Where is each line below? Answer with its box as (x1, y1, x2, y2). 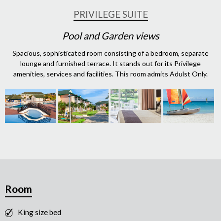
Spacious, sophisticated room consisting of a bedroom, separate (12, 48, 209, 57)
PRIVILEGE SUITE (73, 8, 148, 20)
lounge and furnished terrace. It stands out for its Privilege (20, 59, 201, 68)
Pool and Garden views (62, 29, 159, 41)
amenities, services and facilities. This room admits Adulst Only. (13, 69, 208, 78)
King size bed (18, 208, 61, 217)
